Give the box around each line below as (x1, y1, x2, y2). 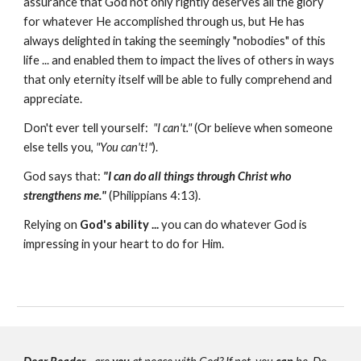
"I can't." (151, 121, 193, 135)
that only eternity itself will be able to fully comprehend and (23, 73, 333, 86)
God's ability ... (77, 218, 162, 231)
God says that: (23, 169, 104, 183)
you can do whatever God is (161, 218, 308, 231)
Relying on (23, 218, 78, 231)
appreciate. (23, 92, 83, 106)
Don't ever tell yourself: (23, 121, 151, 135)
